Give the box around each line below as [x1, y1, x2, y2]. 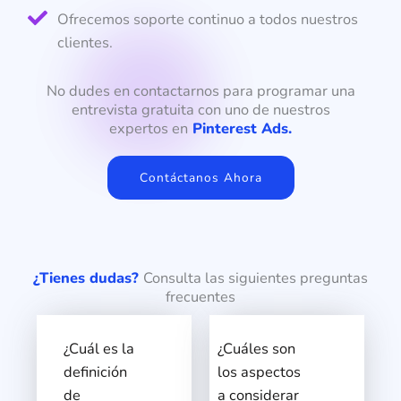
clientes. [56, 31, 113, 53]
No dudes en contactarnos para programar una [46, 80, 355, 101]
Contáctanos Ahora [139, 168, 262, 186]
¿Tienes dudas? [33, 267, 143, 288]
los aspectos [217, 361, 301, 382]
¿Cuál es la [64, 337, 135, 359]
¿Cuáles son [217, 337, 295, 359]
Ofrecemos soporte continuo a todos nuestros [56, 8, 358, 30]
